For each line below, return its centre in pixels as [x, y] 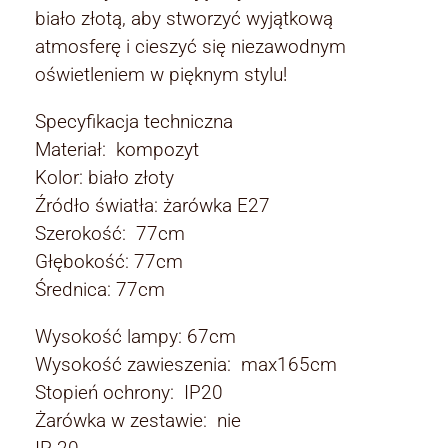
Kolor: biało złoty [104, 178]
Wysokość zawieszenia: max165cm [186, 365]
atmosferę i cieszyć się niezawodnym [190, 47]
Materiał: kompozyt [117, 150]
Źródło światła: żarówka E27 [152, 206]
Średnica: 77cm [100, 290]
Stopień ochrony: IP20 [129, 393]
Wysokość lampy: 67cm [135, 337]
